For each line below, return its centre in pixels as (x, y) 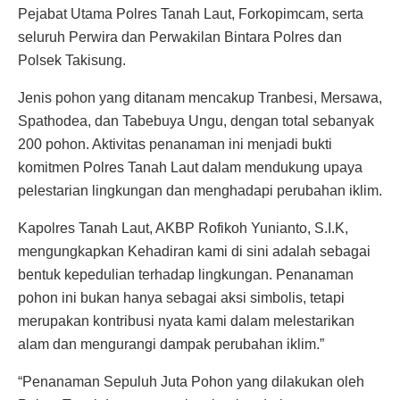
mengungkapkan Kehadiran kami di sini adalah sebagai (194, 252)
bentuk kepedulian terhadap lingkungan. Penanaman (186, 275)
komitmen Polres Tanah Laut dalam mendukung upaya (190, 168)
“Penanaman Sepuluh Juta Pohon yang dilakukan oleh (191, 382)
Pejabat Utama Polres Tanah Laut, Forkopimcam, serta (191, 14)
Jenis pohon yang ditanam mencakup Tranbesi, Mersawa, (200, 98)
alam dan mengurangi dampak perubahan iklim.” (171, 345)
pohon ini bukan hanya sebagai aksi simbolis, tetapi (181, 298)
